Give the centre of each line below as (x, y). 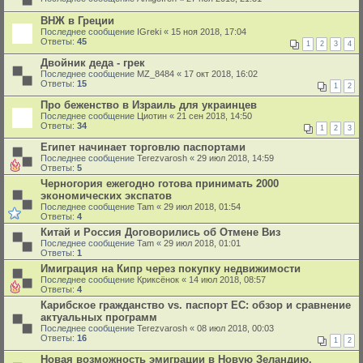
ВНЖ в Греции (77, 21)
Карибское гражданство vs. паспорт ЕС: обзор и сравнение (196, 305)
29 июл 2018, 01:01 (202, 243)
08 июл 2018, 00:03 (235, 328)
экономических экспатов (106, 196)
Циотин (152, 116)
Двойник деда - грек (93, 63)
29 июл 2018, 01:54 (202, 207)
